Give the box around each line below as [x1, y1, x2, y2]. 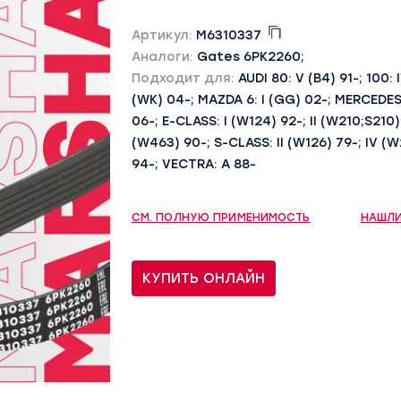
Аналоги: [131, 49, 197, 64]
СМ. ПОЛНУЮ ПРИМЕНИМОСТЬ [131, 211, 311, 224]
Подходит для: [131, 71, 238, 86]
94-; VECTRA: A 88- [131, 157, 256, 172]
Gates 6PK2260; [196, 49, 304, 64]
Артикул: [131, 28, 196, 43]
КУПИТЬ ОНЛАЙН [141, 270, 265, 286]
